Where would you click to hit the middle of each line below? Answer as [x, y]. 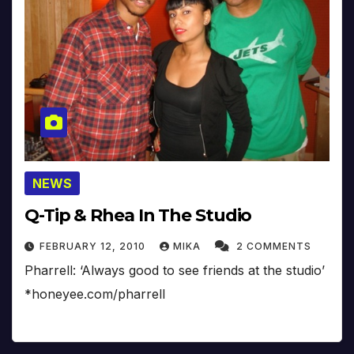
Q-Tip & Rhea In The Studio [139, 215]
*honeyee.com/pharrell [95, 294]
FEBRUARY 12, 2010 [94, 246]
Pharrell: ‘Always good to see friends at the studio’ [175, 270]
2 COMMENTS [274, 246]
